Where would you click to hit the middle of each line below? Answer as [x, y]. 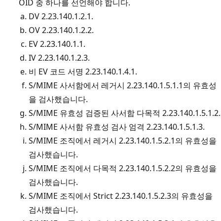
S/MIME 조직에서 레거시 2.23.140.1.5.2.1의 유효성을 [123, 140]
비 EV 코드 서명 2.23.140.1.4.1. [83, 71]
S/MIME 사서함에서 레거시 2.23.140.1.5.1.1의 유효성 [123, 85]
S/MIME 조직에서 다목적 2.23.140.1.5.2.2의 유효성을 [123, 168]
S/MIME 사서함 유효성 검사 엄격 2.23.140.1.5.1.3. [117, 127]
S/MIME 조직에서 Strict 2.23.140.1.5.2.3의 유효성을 [121, 196]
